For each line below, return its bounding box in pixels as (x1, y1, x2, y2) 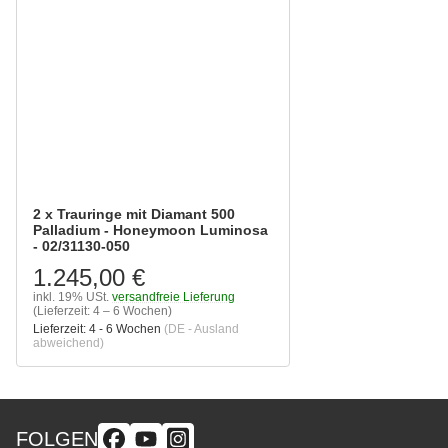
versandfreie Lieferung (112, 290, 235, 305)
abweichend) (33, 336, 104, 351)
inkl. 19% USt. (33, 290, 109, 305)
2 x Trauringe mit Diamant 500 (33, 206, 235, 223)
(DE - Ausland (164, 322, 239, 337)
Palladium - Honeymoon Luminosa (33, 222, 268, 239)
